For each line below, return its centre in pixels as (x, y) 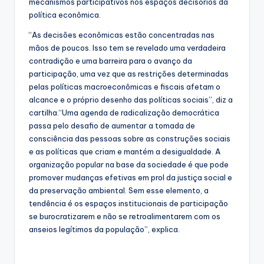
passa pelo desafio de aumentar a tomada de (112, 126)
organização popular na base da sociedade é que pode (129, 165)
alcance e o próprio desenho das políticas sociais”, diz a (131, 100)
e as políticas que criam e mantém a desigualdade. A (125, 152)
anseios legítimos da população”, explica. (104, 230)
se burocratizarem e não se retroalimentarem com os (125, 217)
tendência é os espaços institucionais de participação (128, 204)
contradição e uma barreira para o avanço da (110, 61)
